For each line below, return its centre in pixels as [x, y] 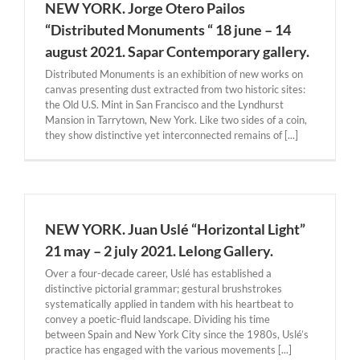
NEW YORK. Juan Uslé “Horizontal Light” [175, 229]
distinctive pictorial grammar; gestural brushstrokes [164, 288]
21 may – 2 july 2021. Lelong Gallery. [159, 251]
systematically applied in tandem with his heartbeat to [169, 304]
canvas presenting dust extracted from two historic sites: [175, 90]
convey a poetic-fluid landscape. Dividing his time [157, 319]
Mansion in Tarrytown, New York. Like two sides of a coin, [176, 120]
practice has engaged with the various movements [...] [168, 350]
